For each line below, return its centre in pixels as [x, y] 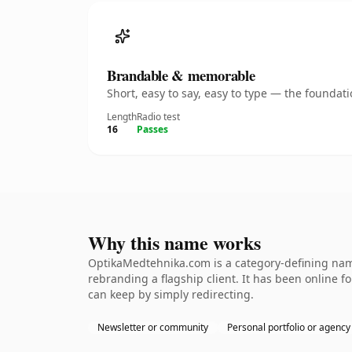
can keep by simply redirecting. [171, 294]
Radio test [158, 117]
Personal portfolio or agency [289, 327]
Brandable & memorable [181, 75]
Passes [152, 129]
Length [122, 117]
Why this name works [174, 242]
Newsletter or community [153, 327]
